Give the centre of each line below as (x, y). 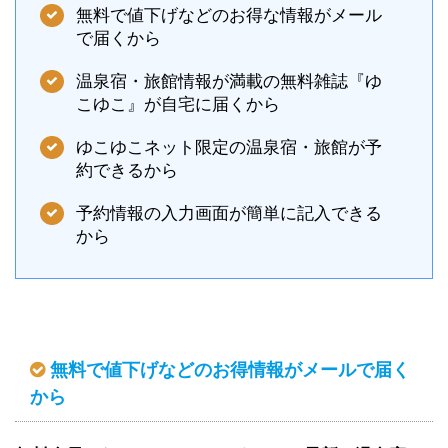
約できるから (127, 170)
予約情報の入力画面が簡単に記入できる (229, 213)
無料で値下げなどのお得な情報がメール (229, 15)
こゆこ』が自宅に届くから (178, 104)
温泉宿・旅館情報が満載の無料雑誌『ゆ (229, 81)
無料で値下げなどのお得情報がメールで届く (230, 369)
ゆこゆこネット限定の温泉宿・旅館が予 (229, 147)
